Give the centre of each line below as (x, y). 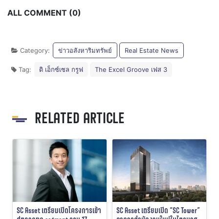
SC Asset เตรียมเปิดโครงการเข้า (59, 210)
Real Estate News (152, 50)
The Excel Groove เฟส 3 (131, 69)
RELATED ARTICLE (80, 118)
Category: (35, 50)
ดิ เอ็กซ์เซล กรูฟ (61, 69)
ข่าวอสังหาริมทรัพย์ (85, 50)
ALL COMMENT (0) (44, 12)
